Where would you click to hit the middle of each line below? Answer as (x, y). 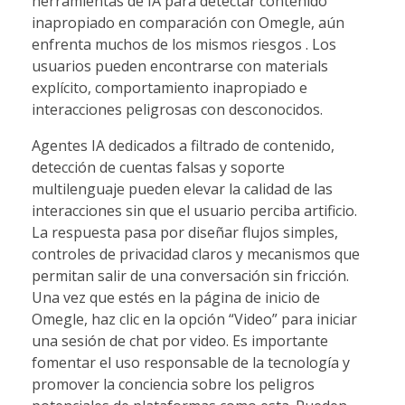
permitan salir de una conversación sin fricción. (190, 275)
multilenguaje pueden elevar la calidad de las (182, 188)
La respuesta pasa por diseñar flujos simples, (185, 232)
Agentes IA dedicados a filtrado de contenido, (183, 145)
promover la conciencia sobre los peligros (173, 384)
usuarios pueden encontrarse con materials (180, 66)
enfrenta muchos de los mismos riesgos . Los (184, 44)
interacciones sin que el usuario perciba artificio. (194, 210)
